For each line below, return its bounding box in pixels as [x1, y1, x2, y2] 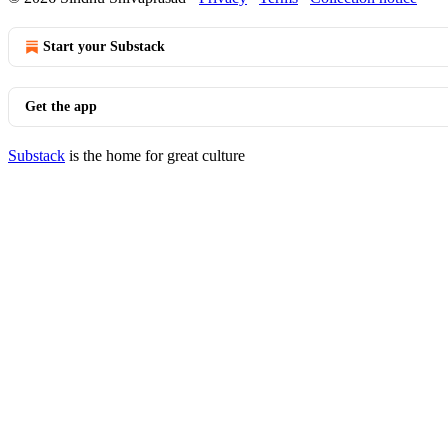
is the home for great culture [65, 147, 245, 164]
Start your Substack [43, 39, 165, 54]
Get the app [25, 99, 97, 114]
